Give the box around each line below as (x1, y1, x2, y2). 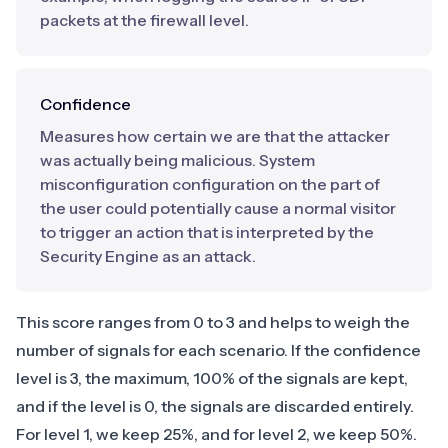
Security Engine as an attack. (40, 245, 256, 266)
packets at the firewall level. (40, 9, 249, 30)
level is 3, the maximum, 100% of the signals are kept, (16, 367, 408, 388)
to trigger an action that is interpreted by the (40, 221, 374, 242)
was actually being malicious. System (40, 149, 315, 170)
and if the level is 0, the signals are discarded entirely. (16, 395, 414, 416)
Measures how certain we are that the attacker (40, 125, 390, 146)
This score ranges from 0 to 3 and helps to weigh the (16, 311, 410, 332)
